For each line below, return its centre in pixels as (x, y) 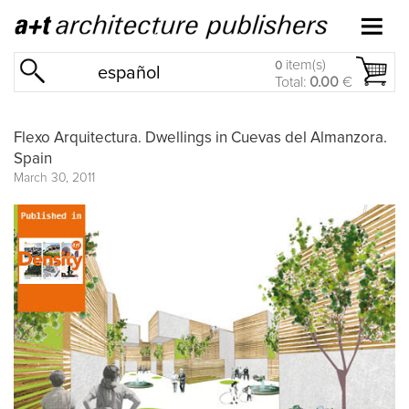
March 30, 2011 (54, 178)
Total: (292, 82)
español (130, 73)
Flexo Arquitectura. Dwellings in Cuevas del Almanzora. (200, 138)
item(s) (304, 65)
